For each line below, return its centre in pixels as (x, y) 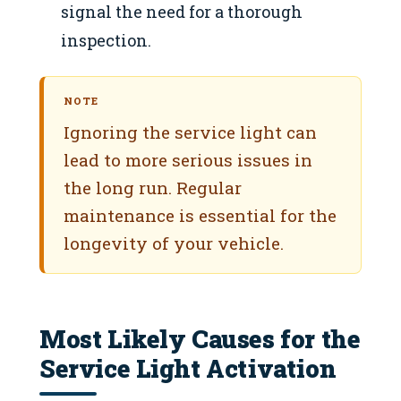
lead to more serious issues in (188, 159)
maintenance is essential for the (200, 215)
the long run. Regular (153, 187)
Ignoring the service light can (190, 132)
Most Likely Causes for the (200, 339)
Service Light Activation (188, 368)
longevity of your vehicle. (174, 243)
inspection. (107, 40)
